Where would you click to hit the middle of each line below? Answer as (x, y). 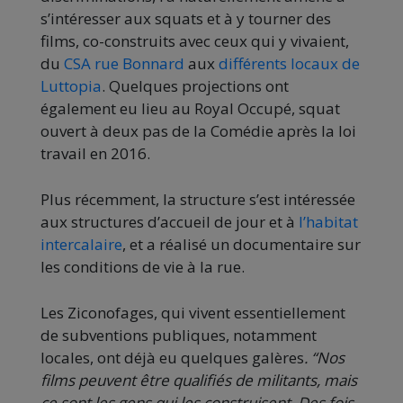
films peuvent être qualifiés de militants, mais (199, 381)
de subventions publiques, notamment (179, 336)
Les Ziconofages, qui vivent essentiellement (193, 313)
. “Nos (324, 358)
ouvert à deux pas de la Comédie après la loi (198, 131)
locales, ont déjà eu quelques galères (172, 358)
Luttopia (71, 86)
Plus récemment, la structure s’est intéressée (198, 200)
